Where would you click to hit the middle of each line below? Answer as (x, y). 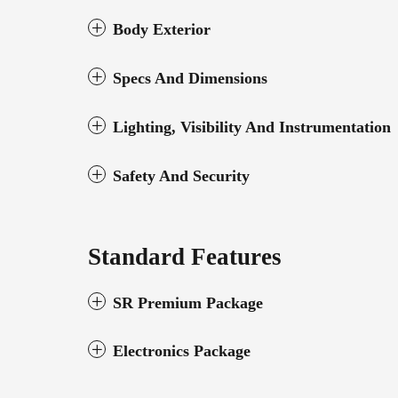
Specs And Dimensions (190, 78)
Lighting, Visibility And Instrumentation (252, 127)
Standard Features (185, 256)
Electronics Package (182, 350)
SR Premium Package (188, 302)
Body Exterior (162, 29)
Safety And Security (181, 175)
